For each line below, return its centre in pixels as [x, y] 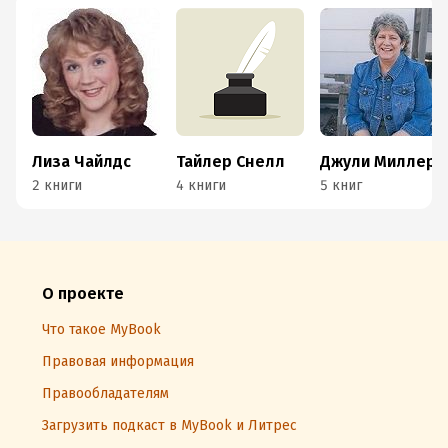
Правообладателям [105, 393]
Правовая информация [118, 361]
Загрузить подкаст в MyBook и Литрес [169, 425]
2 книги [57, 185]
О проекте [83, 293]
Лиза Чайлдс [81, 161]
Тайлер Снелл [230, 161]
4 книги [201, 185]
